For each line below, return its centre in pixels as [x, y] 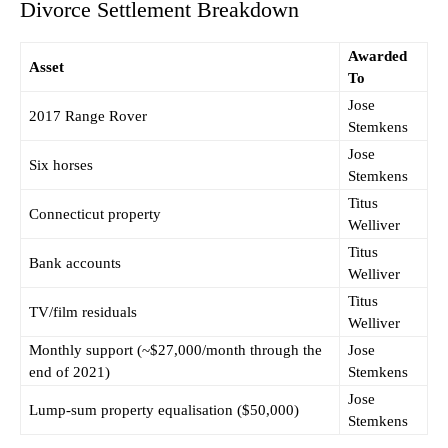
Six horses [61, 165]
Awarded [377, 56]
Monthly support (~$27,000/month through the [175, 350]
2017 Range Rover [88, 116]
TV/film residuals [83, 312]
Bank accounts [75, 263]
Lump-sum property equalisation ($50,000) [164, 410]
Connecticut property [95, 214]
